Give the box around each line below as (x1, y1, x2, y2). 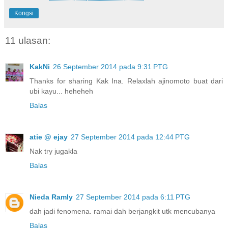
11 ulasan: (5, 35, 50, 46)
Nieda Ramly (30, 193, 73, 202)
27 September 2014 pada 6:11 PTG (76, 193, 190, 202)
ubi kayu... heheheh (30, 87, 93, 96)
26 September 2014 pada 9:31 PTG (53, 63, 168, 71)
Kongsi (14, 9, 34, 17)
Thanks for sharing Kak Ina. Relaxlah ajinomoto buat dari (30, 77, 223, 85)
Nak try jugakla (30, 147, 77, 156)
